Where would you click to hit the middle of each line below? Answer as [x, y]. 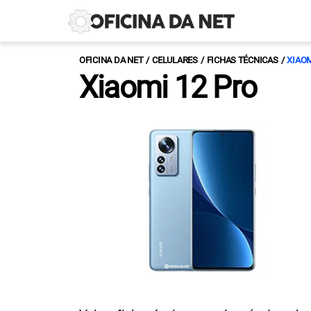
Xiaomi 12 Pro [168, 87]
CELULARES [175, 60]
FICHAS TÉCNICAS [242, 60]
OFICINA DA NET [111, 60]
